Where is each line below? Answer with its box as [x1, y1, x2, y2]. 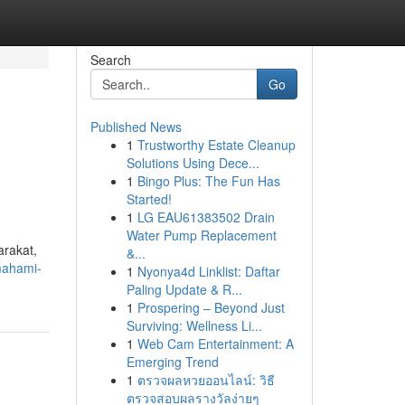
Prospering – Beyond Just [137, 298, 285, 316]
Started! [126, 190, 172, 208]
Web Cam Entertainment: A [137, 334, 294, 353]
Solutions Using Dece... [126, 154, 259, 172]
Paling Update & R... [126, 280, 242, 298]
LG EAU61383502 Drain [137, 208, 275, 226]
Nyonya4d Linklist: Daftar [137, 262, 280, 280]
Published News [89, 118, 182, 136]
